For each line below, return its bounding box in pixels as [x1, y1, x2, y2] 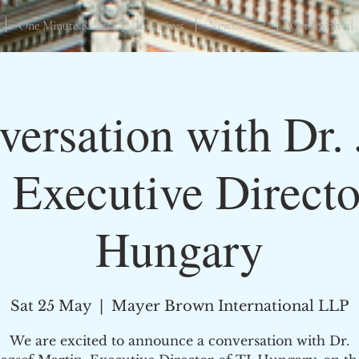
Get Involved [290, 18, 353, 34]
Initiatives [135, 18, 184, 34]
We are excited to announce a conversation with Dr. [10, 333, 349, 349]
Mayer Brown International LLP [111, 297, 349, 315]
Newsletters [208, 18, 265, 34]
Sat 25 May [10, 297, 91, 315]
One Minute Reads [18, 18, 111, 34]
